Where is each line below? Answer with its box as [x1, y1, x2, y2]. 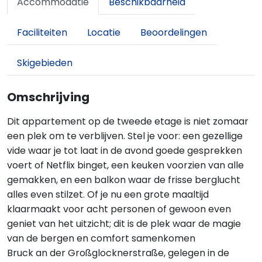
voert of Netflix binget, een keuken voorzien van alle [7, 158, 244, 172]
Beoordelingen [140, 26, 207, 39]
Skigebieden [17, 56, 73, 70]
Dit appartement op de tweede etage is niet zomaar [7, 115, 249, 128]
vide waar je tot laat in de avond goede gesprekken [7, 144, 242, 157]
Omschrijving [7, 89, 89, 105]
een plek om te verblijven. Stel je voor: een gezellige [7, 129, 243, 143]
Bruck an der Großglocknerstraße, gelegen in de [7, 246, 229, 260]
